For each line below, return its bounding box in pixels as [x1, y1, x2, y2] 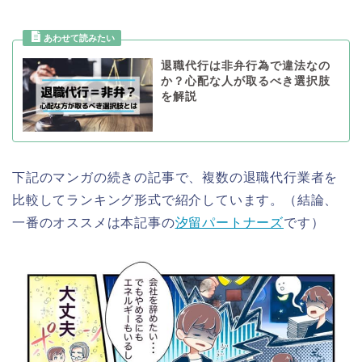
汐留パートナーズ [175, 215, 284, 229]
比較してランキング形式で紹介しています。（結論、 [12, 192, 339, 207]
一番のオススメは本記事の [12, 215, 175, 229]
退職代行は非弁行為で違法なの [160, 60, 330, 73]
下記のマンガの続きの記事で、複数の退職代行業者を [12, 170, 339, 184]
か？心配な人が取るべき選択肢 [160, 75, 330, 88]
